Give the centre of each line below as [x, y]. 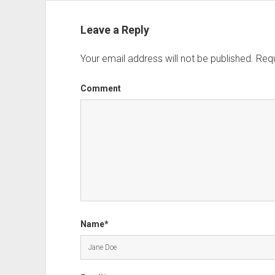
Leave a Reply [114, 29]
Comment [100, 88]
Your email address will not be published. [167, 58]
